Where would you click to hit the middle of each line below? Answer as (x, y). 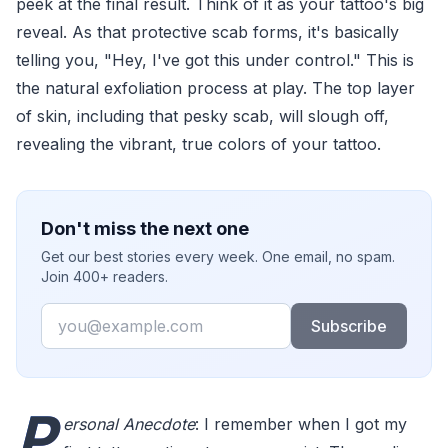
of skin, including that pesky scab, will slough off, (202, 115)
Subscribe (348, 325)
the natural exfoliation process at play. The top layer (215, 87)
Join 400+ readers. (104, 276)
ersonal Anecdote (129, 423)
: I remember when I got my (301, 423)
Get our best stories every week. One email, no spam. (218, 256)
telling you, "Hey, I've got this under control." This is (215, 59)
